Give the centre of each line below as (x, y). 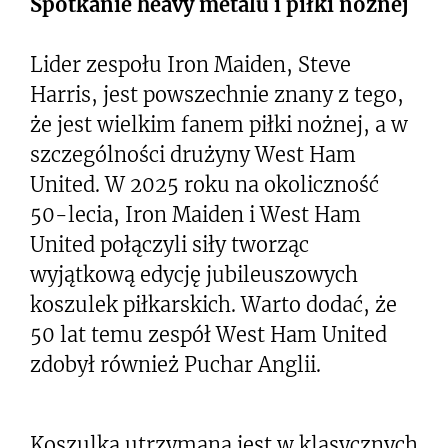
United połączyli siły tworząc (169, 244)
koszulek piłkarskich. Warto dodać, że (213, 304)
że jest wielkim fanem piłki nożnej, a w (219, 124)
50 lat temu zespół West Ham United (208, 334)
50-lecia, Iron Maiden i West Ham (195, 214)
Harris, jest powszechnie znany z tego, (217, 94)
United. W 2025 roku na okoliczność (204, 184)
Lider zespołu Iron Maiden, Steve (190, 64)
